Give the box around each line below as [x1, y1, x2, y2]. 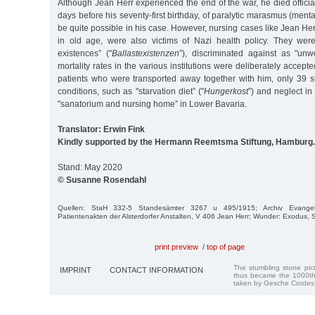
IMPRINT [60, 266, 91, 275]
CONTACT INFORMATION [110, 266, 203, 275]
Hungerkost [203, 86, 248, 97]
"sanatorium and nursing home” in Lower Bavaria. [58, 99, 247, 110]
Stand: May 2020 [58, 162, 122, 173]
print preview [155, 243, 198, 252]
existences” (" [58, 49, 112, 59]
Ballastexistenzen [111, 49, 179, 59]
